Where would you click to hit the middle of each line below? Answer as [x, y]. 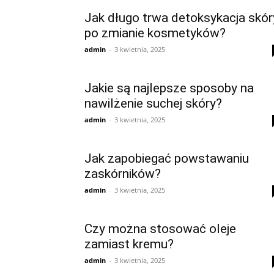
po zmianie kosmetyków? [155, 33]
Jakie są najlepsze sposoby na [169, 88]
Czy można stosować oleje [160, 229]
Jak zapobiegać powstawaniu [167, 158]
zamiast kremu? [129, 244]
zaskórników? [123, 174]
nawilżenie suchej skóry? [153, 103]
